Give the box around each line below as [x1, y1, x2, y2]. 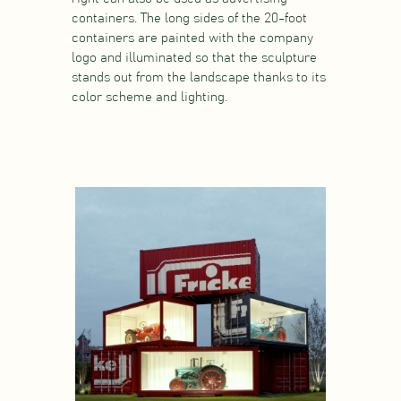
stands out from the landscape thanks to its [71, 71, 326, 85]
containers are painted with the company [71, 31, 313, 46]
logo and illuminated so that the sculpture [71, 51, 317, 65]
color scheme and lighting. [71, 90, 227, 105]
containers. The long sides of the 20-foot [71, 12, 307, 26]
